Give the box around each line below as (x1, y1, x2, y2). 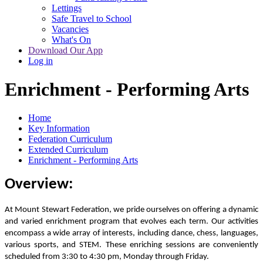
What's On (52, 34, 91, 45)
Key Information (28, 123, 90, 134)
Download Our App (28, 45, 103, 55)
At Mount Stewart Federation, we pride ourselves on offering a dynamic (5, 205, 258, 215)
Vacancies (52, 23, 89, 34)
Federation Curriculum (28, 134, 112, 144)
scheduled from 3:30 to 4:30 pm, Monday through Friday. (5, 252, 209, 262)
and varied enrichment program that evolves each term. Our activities (5, 217, 258, 227)
